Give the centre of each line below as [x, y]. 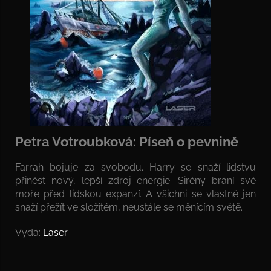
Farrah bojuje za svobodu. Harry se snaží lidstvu [135, 167]
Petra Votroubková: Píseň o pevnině [127, 142]
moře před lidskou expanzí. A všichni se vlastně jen [135, 194]
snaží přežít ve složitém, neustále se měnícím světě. [129, 207]
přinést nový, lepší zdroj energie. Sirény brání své [135, 180]
